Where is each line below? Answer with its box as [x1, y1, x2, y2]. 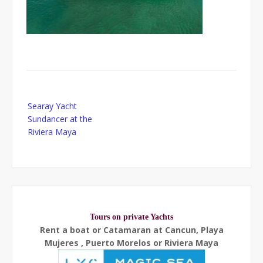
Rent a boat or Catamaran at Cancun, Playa [39, 224, 224, 235]
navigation [26, 106, 65, 118]
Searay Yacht [28, 100, 77, 112]
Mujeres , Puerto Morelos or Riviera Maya [45, 237, 218, 248]
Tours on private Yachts [90, 212, 173, 221]
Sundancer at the [28, 113, 92, 124]
